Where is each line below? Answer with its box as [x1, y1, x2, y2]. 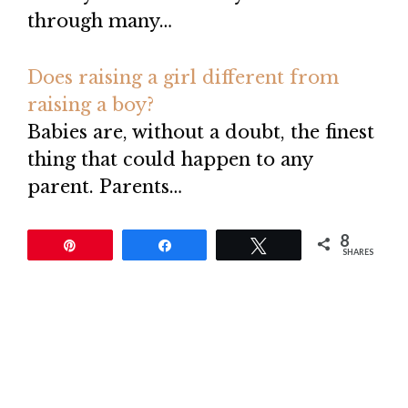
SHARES [342, 247, 374, 258]
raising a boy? [27, 94, 154, 117]
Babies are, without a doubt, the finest [27, 121, 374, 144]
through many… [27, 10, 172, 33]
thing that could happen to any [27, 148, 312, 171]
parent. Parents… [27, 176, 182, 199]
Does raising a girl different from [27, 66, 339, 89]
